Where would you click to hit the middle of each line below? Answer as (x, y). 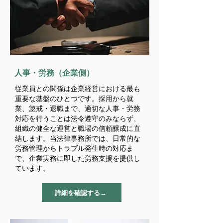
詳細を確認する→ (81, 192)
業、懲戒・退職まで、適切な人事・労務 (78, 108)
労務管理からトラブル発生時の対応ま (74, 148)
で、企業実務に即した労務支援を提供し (78, 158)
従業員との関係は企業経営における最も (78, 88)
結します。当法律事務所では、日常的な (78, 138)
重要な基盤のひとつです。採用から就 (74, 98)
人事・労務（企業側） (54, 73)
